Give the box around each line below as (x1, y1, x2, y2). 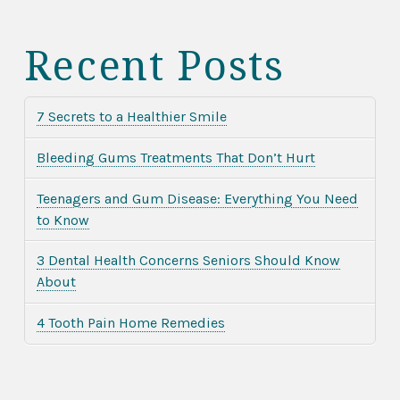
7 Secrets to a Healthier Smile (37, 108, 228, 126)
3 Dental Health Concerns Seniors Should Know (37, 252, 341, 270)
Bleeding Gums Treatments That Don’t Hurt (37, 148, 316, 166)
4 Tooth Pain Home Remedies (37, 314, 226, 332)
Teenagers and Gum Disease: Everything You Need (37, 189, 359, 207)
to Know (37, 211, 90, 229)
